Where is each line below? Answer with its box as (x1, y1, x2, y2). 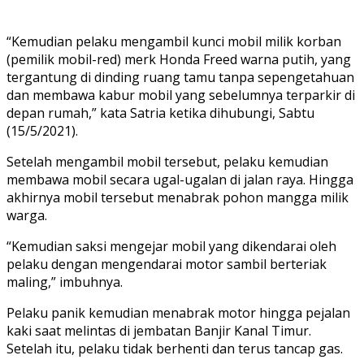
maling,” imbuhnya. (6, 272, 123, 291)
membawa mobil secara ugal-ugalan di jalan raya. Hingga (6, 170, 353, 188)
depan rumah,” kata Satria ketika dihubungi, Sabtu (6, 103, 314, 122)
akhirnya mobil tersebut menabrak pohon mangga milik (6, 188, 349, 206)
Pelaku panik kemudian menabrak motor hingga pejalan (6, 303, 350, 322)
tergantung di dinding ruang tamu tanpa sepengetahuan (6, 67, 354, 86)
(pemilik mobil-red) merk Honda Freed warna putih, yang (6, 50, 351, 68)
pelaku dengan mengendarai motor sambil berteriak (6, 254, 327, 273)
